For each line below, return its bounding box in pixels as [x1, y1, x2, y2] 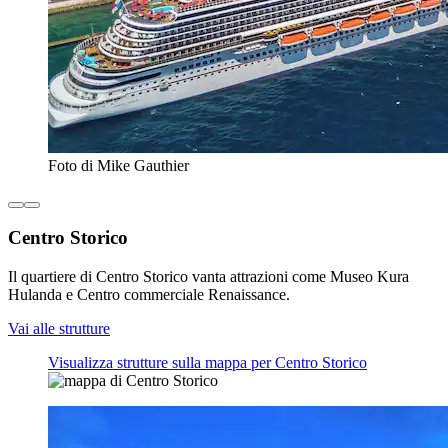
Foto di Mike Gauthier [48, 156, 189, 174]
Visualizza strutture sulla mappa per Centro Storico [48, 354, 367, 372]
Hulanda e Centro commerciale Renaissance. [8, 286, 290, 304]
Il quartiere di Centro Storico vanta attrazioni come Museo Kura [8, 268, 409, 286]
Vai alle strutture [8, 320, 110, 338]
